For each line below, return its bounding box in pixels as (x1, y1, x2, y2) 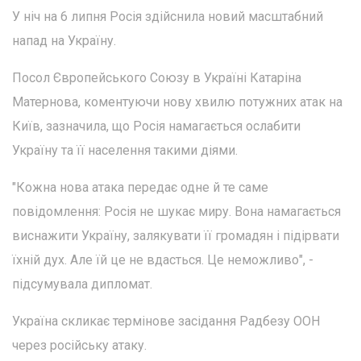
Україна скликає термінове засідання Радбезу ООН (12, 313, 320, 330)
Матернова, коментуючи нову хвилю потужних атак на (12, 94, 342, 110)
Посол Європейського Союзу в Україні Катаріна (12, 70, 301, 86)
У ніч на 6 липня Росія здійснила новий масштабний (12, 9, 323, 25)
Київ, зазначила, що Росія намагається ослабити (12, 118, 301, 135)
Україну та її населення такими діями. (12, 143, 238, 159)
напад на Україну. (12, 33, 116, 49)
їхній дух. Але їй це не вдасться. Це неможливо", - (12, 252, 313, 268)
